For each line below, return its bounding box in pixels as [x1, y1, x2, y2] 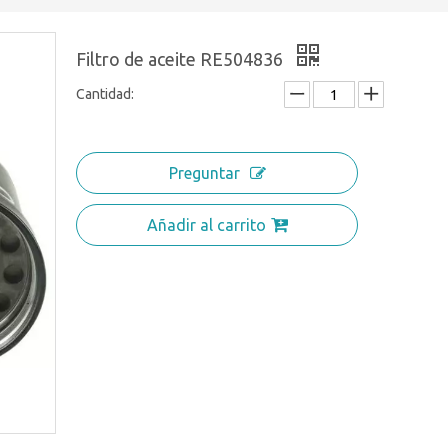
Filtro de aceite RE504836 [76, 49, 287, 69]
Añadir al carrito [146, 216, 266, 234]
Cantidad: [76, 86, 134, 102]
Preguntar [168, 164, 240, 182]
